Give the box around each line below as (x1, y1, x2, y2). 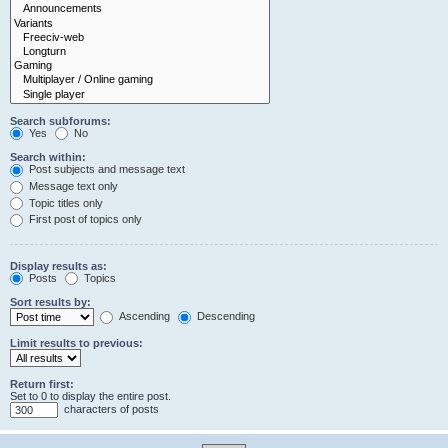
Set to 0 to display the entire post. (10, 390, 171, 403)
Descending (194, 310, 255, 323)
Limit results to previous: (10, 337, 143, 350)
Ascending (116, 310, 170, 323)
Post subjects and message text (26, 163, 185, 176)
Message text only (26, 179, 118, 192)
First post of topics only (26, 213, 142, 226)
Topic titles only (26, 196, 103, 209)
